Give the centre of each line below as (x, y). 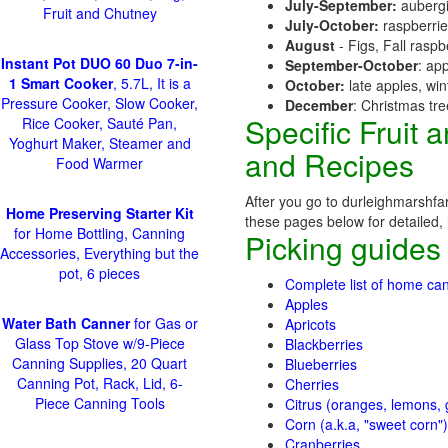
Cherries (312, 384)
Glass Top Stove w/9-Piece (99, 343)
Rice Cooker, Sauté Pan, (99, 123)
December (319, 105)
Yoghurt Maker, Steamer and (99, 143)
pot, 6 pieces (99, 273)
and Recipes (329, 164)
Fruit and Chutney (99, 13)
